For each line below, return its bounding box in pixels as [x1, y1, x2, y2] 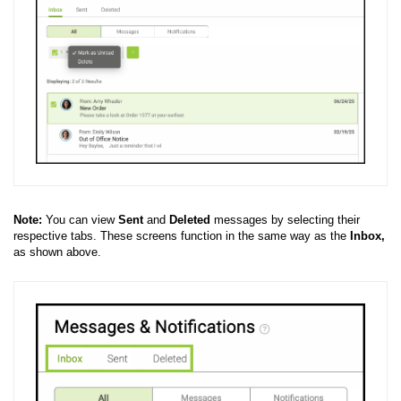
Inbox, [350, 228, 385, 243]
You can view [46, 212, 118, 226]
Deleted [169, 212, 210, 226]
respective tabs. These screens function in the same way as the [13, 228, 350, 243]
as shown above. [13, 244, 101, 259]
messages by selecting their [210, 212, 360, 226]
